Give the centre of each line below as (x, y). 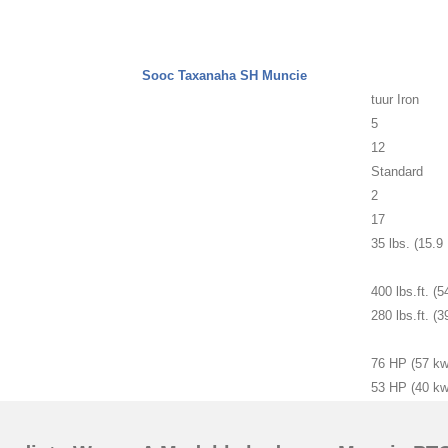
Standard (397, 172)
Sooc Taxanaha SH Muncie (224, 76)
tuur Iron (395, 100)
